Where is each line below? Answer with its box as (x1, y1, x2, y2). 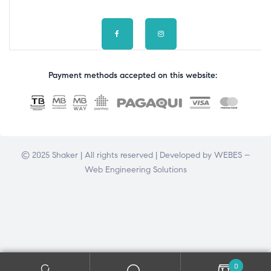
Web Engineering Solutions (84, 165, 187, 175)
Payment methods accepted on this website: (48, 70, 217, 81)
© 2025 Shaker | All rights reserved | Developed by (21, 150, 214, 161)
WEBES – (214, 150, 250, 161)
